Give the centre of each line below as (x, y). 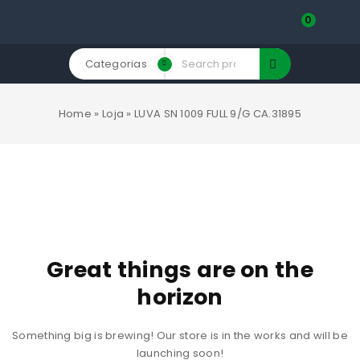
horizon (180, 297)
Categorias (116, 64)
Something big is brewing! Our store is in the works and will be (180, 335)
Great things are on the (180, 270)
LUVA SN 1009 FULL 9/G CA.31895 (218, 114)
